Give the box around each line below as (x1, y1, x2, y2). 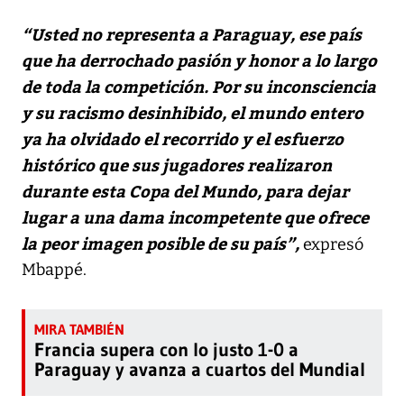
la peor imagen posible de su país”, (22, 231, 299, 254)
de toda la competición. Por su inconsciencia (22, 74, 376, 97)
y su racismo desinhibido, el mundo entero (22, 100, 363, 124)
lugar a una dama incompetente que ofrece (22, 205, 369, 228)
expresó (299, 234, 363, 254)
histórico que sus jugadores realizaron (22, 152, 332, 176)
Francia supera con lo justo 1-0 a (34, 337, 298, 361)
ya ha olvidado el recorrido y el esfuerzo (22, 126, 344, 150)
